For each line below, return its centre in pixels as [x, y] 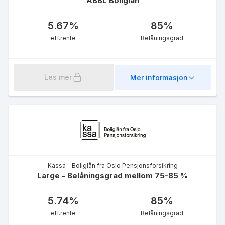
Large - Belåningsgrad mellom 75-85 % [113, 175]
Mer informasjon [159, 77]
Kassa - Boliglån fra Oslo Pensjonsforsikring [113, 165]
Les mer [58, 77]
